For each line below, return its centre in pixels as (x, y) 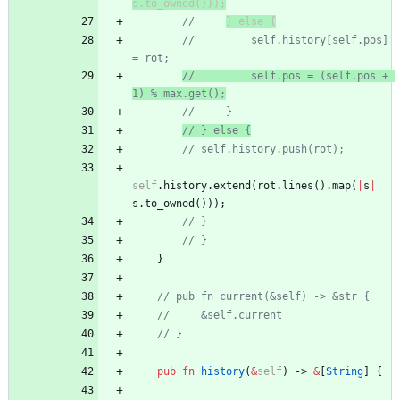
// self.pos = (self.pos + (285, 76)
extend (232, 186)
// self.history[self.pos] (285, 41)
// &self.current (220, 316)
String (345, 372)
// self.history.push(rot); (263, 150)
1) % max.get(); (179, 94)
